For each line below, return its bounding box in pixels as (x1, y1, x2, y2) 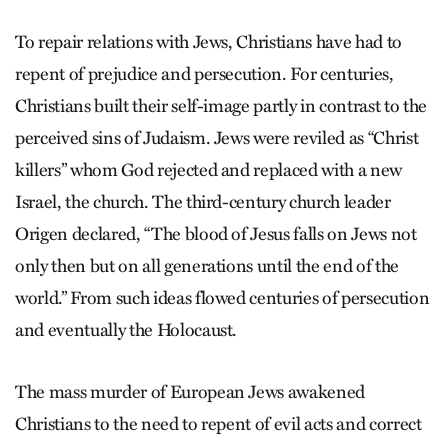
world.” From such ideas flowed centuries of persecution (15, 287, 430, 309)
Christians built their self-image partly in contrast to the (15, 95, 427, 117)
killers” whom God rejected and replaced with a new (15, 159, 403, 181)
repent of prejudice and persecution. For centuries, (15, 63, 394, 85)
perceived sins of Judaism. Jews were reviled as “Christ (15, 127, 419, 149)
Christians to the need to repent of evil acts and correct (15, 413, 422, 435)
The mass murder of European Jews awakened (15, 381, 366, 403)
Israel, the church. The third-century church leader (15, 191, 391, 213)
